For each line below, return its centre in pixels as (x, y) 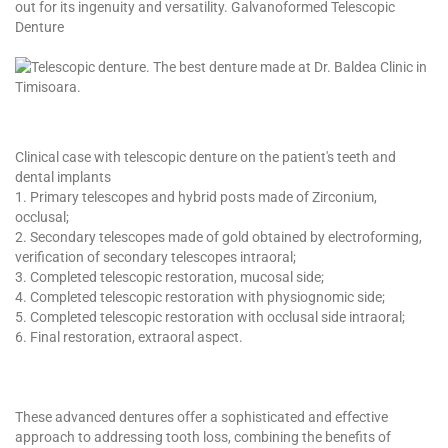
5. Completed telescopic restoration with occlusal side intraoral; (210, 316)
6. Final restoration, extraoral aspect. (129, 336)
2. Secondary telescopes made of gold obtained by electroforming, (218, 236)
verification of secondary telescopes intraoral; (155, 256)
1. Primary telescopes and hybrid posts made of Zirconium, (196, 196)
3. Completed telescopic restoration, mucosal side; (169, 276)
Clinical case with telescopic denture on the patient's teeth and (205, 156)
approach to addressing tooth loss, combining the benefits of (203, 436)
